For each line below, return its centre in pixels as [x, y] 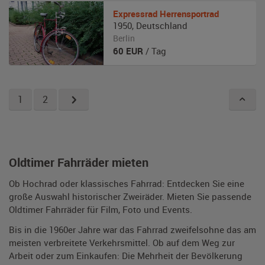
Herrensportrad [189, 14]
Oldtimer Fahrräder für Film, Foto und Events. [101, 209]
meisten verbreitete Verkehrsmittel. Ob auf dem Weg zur [122, 243]
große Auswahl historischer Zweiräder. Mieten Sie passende [130, 196]
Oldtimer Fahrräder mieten [79, 162]
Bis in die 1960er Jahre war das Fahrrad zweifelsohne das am [132, 230]
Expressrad [135, 14]
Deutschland [162, 25]
